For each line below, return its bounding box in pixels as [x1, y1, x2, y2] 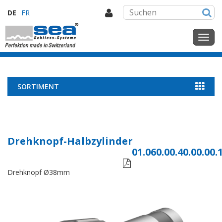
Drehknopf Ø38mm [7, 167, 70, 177]
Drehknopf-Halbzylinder [7, 134, 133, 148]
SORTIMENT [17, 82, 59, 91]
